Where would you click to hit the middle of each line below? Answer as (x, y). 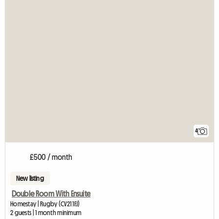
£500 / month (51, 157)
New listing (30, 179)
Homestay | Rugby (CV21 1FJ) (45, 204)
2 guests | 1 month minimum (46, 213)
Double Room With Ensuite (51, 194)
